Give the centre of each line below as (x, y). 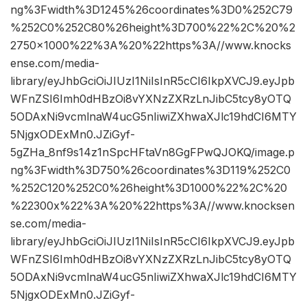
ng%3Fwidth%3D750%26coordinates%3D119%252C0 (150, 170)
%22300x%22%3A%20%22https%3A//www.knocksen (152, 206)
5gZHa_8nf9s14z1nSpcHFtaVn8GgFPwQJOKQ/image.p (152, 152)
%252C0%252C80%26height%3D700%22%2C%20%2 (153, 28)
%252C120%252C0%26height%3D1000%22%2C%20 (149, 188)
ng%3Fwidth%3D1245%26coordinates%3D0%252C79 (151, 10)
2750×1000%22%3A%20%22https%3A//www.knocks (151, 46)
